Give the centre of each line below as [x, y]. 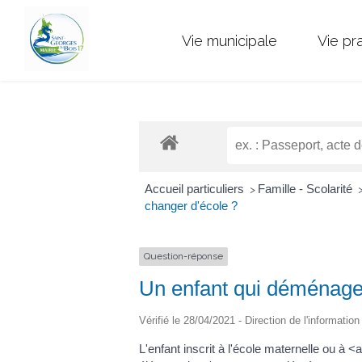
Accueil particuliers [196, 189]
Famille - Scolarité [306, 189]
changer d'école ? [191, 206]
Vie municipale [229, 40]
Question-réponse [183, 257]
